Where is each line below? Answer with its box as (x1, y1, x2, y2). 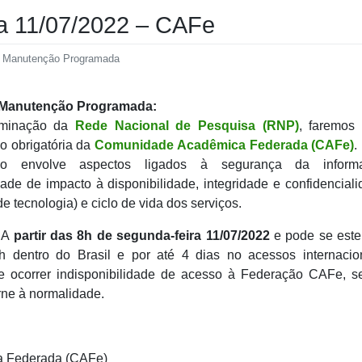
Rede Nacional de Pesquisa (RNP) (75, 119, 299, 133)
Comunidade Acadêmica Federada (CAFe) (95, 138, 355, 153)
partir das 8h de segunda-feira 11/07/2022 (13, 229, 270, 243)
